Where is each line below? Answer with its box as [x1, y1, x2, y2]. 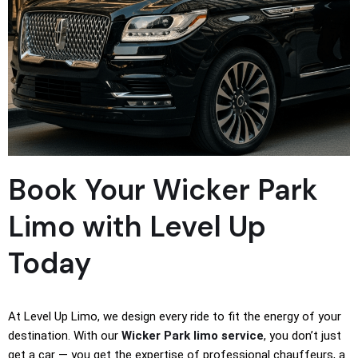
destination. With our [8, 328, 121, 343]
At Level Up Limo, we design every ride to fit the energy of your [8, 308, 341, 324]
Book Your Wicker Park [8, 170, 318, 209]
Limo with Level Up [8, 207, 266, 245]
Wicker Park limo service [121, 328, 264, 343]
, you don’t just [264, 328, 341, 343]
